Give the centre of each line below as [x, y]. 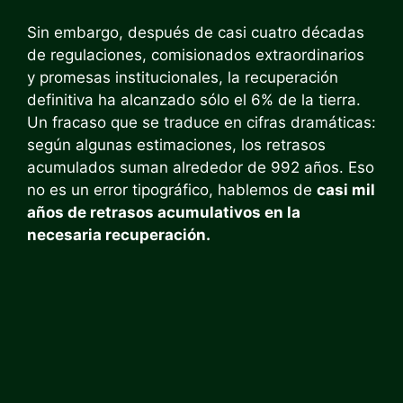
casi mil [346, 189]
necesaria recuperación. [119, 234]
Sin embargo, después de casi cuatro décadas [196, 32]
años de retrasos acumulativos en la [164, 212]
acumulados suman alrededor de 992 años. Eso [201, 167]
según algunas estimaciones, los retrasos [176, 144]
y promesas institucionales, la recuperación [183, 77]
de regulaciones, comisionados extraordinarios [196, 54]
